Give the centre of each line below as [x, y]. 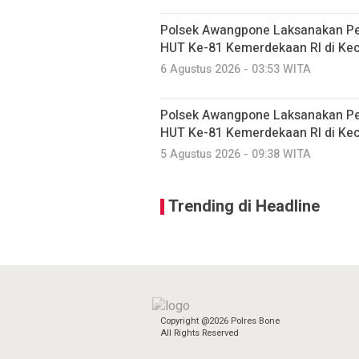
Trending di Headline [244, 206]
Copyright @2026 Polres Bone [220, 321]
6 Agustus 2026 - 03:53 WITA [236, 69]
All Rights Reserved [200, 333]
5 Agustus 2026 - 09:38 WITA [236, 154]
